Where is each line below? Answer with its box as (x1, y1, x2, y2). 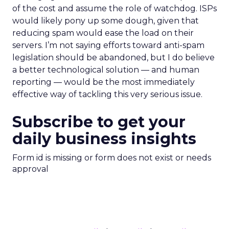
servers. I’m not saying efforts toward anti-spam (12, 40, 204, 50)
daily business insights (12, 129, 196, 148)
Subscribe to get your (12, 112, 186, 131)
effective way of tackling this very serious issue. (12, 89, 202, 99)
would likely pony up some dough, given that (12, 16, 199, 26)
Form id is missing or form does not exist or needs (12, 153, 211, 163)
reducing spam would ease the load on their (12, 28, 194, 38)
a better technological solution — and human (12, 65, 199, 75)
